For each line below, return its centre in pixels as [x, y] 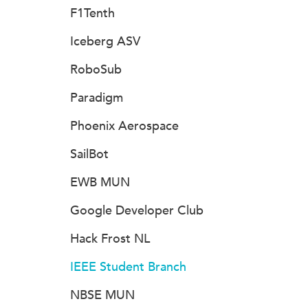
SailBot [89, 154]
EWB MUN [100, 182]
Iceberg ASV [105, 41]
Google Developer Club [137, 210]
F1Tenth [92, 13]
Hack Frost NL [110, 239]
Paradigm [97, 98]
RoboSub [96, 69]
